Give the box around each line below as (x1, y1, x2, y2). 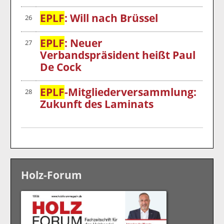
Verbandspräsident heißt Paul (40, 47, 196, 62)
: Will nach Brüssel (64, 10, 158, 25)
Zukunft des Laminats (40, 96, 154, 111)
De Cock (40, 59, 82, 74)
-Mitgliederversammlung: (64, 84, 197, 99)
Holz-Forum (21, 167, 82, 182)
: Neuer (64, 35, 103, 50)
